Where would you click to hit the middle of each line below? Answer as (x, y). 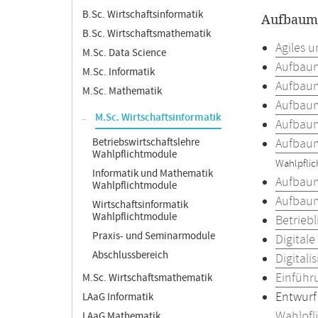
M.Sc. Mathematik (122, 91)
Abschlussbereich (130, 255)
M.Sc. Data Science (124, 53)
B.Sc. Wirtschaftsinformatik (143, 15)
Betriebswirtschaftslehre (146, 142)
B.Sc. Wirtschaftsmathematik (147, 34)
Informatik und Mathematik (153, 174)
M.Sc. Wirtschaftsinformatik (158, 118)
